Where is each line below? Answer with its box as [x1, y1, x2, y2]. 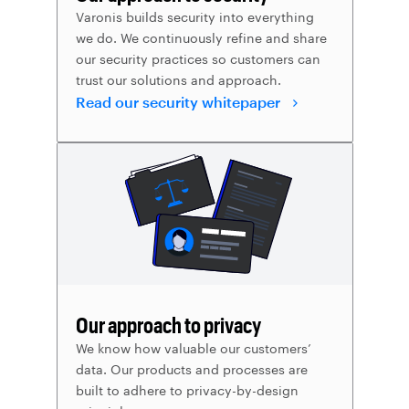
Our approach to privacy [75, 311, 261, 338]
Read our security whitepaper [75, 93, 284, 110]
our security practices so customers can [75, 51, 320, 67]
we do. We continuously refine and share [75, 30, 327, 46]
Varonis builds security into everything [75, 9, 314, 25]
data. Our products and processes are [75, 362, 308, 377]
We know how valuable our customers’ [75, 341, 311, 356]
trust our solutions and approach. [75, 72, 281, 88]
